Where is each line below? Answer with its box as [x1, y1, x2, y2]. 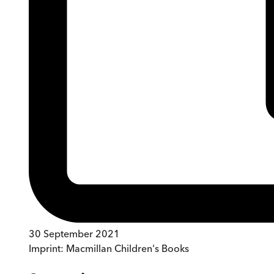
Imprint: [29, 242, 66, 255]
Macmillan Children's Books [66, 242, 189, 255]
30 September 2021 [29, 228, 120, 240]
